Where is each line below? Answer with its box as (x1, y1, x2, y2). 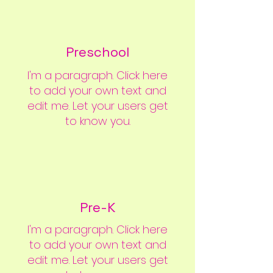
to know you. (65, 113, 130, 129)
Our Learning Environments (30, 146, 164, 161)
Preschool (65, 43, 130, 60)
